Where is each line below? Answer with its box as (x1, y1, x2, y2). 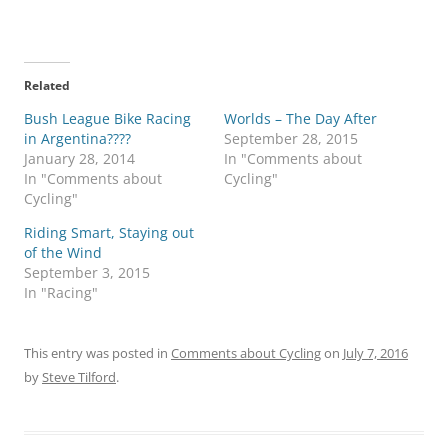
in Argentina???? (24, 129, 131, 149)
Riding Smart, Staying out (24, 223, 194, 243)
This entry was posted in (24, 344, 171, 363)
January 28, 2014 (24, 149, 135, 169)
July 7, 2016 (343, 344, 408, 363)
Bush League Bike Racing (24, 109, 191, 129)
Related (24, 77, 70, 95)
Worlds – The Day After (224, 109, 377, 129)
